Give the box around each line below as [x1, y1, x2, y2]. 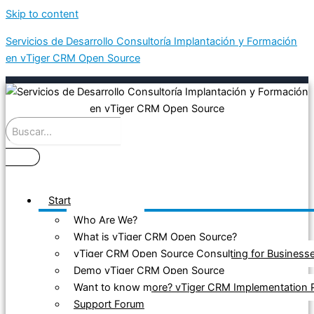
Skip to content [6, 8, 78, 20]
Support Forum [74, 298, 144, 311]
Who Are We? [74, 214, 137, 227]
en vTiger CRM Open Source [6, 51, 140, 64]
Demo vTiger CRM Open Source [74, 264, 224, 278]
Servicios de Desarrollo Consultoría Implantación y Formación [6, 34, 297, 48]
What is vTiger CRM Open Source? [74, 231, 237, 244]
